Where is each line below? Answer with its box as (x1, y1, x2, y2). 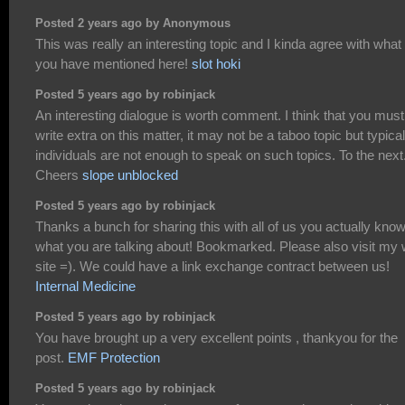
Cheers (35, 167, 82, 184)
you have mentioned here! (35, 56, 192, 72)
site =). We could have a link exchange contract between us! (35, 259, 390, 275)
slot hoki (192, 56, 240, 72)
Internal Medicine (35, 278, 136, 295)
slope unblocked (82, 167, 178, 184)
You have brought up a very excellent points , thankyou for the (35, 330, 398, 346)
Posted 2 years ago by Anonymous (35, 16, 231, 30)
